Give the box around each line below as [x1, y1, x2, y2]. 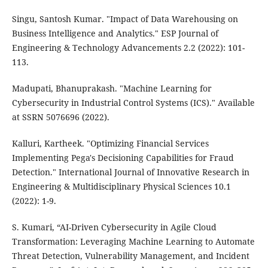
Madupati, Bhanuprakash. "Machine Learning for [11, 83, 212, 95]
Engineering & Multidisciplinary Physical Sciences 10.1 [11, 181, 231, 193]
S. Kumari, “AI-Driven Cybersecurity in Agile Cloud [11, 221, 217, 233]
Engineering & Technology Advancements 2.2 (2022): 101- [11, 42, 245, 54]
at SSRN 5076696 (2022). [11, 111, 109, 123]
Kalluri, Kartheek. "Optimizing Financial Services [11, 138, 209, 150]
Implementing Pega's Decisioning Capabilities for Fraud [11, 152, 234, 164]
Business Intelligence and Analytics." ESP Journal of [11, 28, 218, 39]
